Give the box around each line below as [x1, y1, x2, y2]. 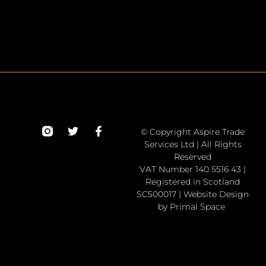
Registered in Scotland [145, 176, 240, 187]
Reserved [174, 151, 212, 162]
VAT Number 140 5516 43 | [140, 163, 246, 175]
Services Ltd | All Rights [144, 138, 242, 150]
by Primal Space [158, 201, 228, 212]
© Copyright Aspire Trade [141, 126, 245, 137]
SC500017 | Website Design [137, 188, 249, 199]
